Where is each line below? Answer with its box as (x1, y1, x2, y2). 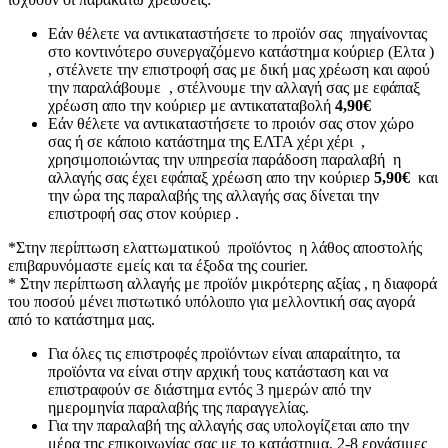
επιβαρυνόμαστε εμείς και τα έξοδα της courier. (8, 257, 308, 275)
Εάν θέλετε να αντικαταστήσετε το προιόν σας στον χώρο (48, 115, 414, 133)
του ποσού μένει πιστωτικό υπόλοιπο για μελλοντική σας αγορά (8, 293, 415, 311)
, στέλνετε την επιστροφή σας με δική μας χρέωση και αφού (48, 61, 430, 79)
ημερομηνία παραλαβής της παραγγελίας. (48, 399, 309, 417)
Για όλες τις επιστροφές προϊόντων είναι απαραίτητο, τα (48, 345, 400, 363)
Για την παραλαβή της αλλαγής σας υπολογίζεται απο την (48, 417, 409, 435)
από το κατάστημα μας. (8, 311, 155, 329)
